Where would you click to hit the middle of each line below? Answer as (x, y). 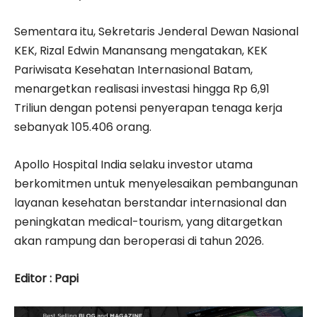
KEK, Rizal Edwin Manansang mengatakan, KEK (141, 51)
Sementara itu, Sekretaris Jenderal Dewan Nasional (156, 32)
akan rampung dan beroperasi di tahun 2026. (139, 241)
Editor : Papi (46, 279)
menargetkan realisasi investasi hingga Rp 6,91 (142, 89)
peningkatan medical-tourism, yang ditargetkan (148, 222)
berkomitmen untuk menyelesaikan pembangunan (156, 184)
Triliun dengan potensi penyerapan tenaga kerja (148, 108)
